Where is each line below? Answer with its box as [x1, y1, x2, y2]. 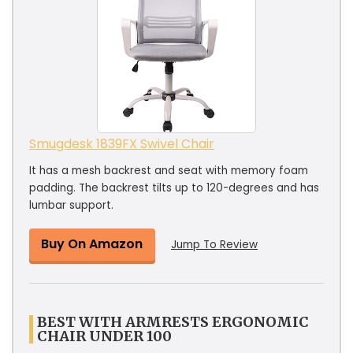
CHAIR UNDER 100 [37, 326, 172, 345]
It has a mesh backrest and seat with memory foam [29, 162, 308, 178]
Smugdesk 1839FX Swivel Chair [29, 134, 214, 153]
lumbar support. [29, 197, 113, 213]
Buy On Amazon [41, 234, 143, 253]
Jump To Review [171, 236, 258, 252]
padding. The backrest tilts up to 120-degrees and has [29, 180, 319, 195]
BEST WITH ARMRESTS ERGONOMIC [37, 312, 309, 331]
